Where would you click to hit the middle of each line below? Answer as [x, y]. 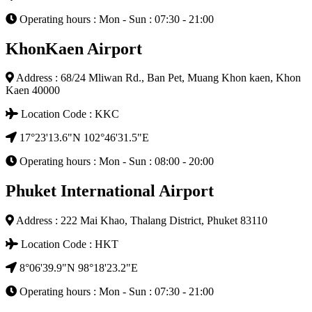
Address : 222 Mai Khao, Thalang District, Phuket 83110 [141, 221]
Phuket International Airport [110, 191]
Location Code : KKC [69, 114]
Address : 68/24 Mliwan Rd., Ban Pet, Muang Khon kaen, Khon [157, 78]
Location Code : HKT [68, 244]
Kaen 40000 [33, 91]
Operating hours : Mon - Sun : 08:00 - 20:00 [115, 162]
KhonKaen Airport [74, 48]
